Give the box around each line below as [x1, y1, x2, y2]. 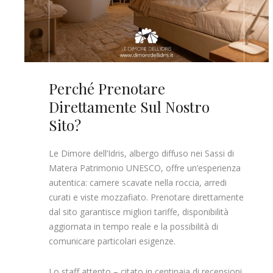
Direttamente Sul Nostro [49, 97, 210, 117]
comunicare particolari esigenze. [49, 235, 175, 247]
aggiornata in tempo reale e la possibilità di [49, 220, 218, 232]
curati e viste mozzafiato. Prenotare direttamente [49, 191, 244, 203]
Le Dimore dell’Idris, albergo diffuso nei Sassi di [49, 147, 234, 159]
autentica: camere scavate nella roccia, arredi [49, 176, 227, 188]
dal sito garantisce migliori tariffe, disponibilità [49, 205, 229, 218]
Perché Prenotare [49, 79, 165, 99]
